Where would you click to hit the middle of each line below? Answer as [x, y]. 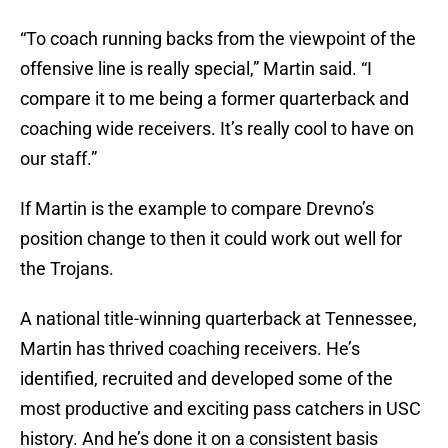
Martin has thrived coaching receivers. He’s [190, 349]
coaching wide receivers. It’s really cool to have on [217, 129]
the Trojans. [67, 269]
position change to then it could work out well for [211, 239]
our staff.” [58, 159]
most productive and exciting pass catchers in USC [220, 409]
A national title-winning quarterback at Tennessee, [218, 319]
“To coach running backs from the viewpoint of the [218, 39]
